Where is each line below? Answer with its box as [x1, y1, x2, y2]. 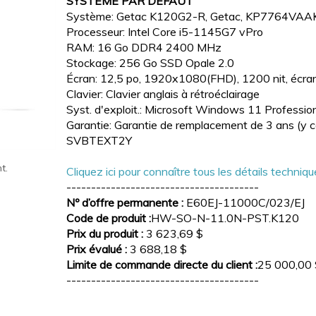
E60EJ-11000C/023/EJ [183, 195, 305, 209]
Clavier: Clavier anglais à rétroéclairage [66, 86, 260, 101]
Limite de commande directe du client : [66, 257, 257, 272]
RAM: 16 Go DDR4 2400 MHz [66, 39, 221, 54]
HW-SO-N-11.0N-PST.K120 [151, 210, 299, 225]
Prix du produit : [66, 226, 143, 241]
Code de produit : [66, 210, 151, 225]
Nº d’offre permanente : [66, 195, 183, 209]
